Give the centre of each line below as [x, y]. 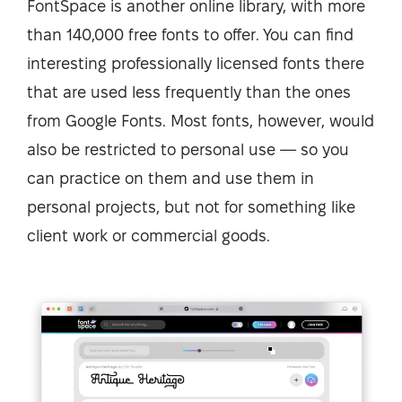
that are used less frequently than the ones [189, 92]
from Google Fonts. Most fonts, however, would [201, 120]
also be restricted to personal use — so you [188, 149]
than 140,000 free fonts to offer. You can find [190, 34]
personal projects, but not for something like [191, 206]
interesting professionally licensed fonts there [196, 63]
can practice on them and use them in [170, 178]
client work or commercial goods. [149, 235]
